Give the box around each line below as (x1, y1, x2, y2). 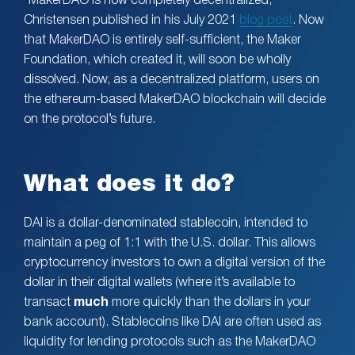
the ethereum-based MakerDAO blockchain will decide (24, 94, 326, 106)
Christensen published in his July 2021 (24, 15, 239, 27)
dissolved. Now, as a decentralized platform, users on (24, 74, 319, 86)
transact (24, 297, 74, 309)
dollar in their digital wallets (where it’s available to (24, 277, 295, 289)
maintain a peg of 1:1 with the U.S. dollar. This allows (24, 238, 315, 250)
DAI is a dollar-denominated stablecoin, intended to (24, 218, 307, 230)
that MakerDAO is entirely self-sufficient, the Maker (24, 35, 301, 47)
